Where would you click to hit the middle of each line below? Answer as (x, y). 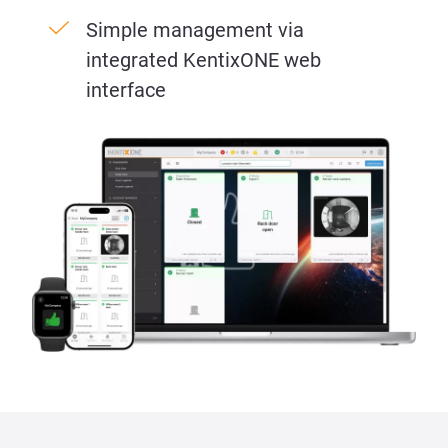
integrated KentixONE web (203, 59)
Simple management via (195, 29)
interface (126, 89)
